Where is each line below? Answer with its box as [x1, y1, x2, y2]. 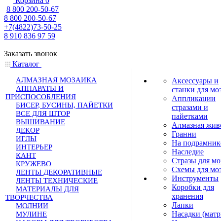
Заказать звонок [4, 49, 57, 58]
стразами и [172, 103, 208, 111]
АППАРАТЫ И [16, 84, 64, 92]
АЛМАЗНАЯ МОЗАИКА [16, 76, 97, 84]
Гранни [172, 130, 196, 138]
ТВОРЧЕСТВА [5, 193, 53, 201]
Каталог [10, 60, 41, 68]
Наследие [172, 147, 204, 156]
